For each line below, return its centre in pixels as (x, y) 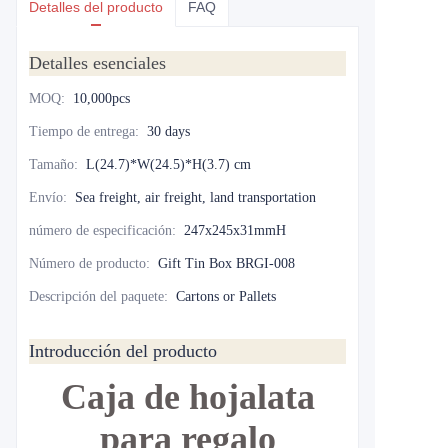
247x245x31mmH (235, 230)
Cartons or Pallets (226, 296)
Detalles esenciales (97, 63)
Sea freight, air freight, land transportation (195, 197)
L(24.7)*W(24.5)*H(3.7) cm (168, 164)
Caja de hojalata (187, 397)
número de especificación (100, 230)
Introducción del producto (123, 351)
